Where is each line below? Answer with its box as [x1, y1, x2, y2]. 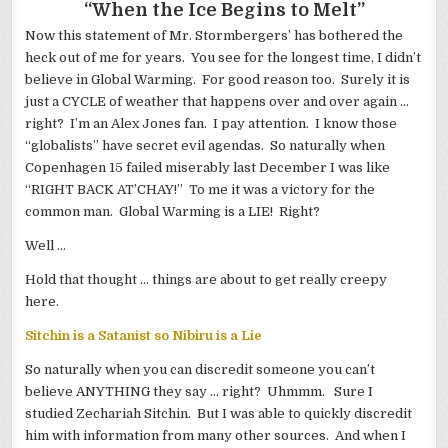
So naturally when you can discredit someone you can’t [25, 362, 376, 378]
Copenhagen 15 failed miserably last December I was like [25, 160, 391, 176]
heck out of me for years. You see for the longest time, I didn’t [25, 50, 422, 66]
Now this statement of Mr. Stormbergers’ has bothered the [25, 28, 404, 44]
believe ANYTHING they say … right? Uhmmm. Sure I [25, 384, 374, 400]
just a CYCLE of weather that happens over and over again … [25, 94, 410, 110]
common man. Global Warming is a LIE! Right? [25, 204, 321, 220]
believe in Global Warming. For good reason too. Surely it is [25, 72, 411, 88]
